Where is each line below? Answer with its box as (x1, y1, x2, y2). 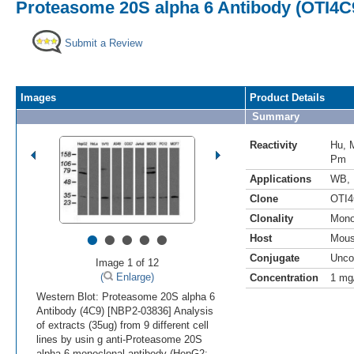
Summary (252, 110, 299, 122)
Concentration (250, 271, 318, 284)
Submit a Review (65, 36, 142, 49)
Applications (250, 172, 311, 185)
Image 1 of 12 (96, 256, 159, 269)
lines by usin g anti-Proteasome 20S (36, 333, 202, 345)
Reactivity (250, 138, 297, 151)
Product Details (250, 91, 325, 104)
